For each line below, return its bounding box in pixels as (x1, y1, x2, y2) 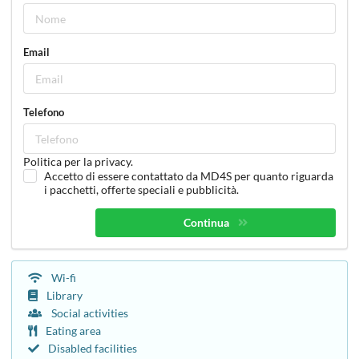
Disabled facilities (48, 341, 137, 356)
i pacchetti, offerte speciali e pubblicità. (43, 183, 239, 197)
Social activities (51, 306, 128, 321)
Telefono (23, 106, 64, 119)
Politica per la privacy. (23, 155, 133, 169)
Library (46, 288, 83, 303)
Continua (184, 216, 232, 230)
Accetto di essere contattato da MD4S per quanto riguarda (43, 169, 333, 184)
